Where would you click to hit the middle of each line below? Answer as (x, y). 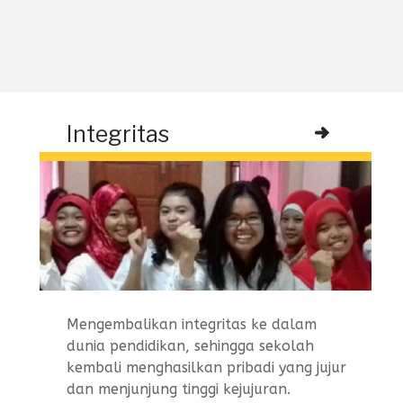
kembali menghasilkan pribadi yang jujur (206, 368)
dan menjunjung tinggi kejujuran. (179, 390)
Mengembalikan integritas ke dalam (192, 325)
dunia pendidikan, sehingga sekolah (190, 346)
